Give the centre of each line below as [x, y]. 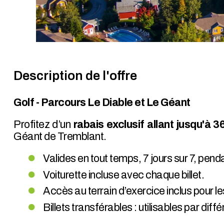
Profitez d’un [43, 124]
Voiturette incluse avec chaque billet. [124, 174]
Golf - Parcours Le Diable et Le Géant [102, 102]
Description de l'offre [75, 75]
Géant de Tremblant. [60, 136]
